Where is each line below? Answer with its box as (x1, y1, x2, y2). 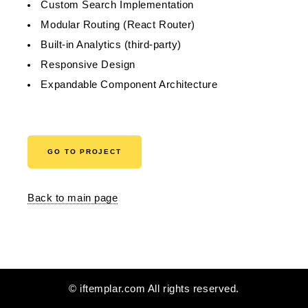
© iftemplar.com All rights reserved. (69, 283, 239, 295)
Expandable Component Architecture (41, 78, 218, 90)
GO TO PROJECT (47, 147, 122, 155)
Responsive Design (41, 58, 135, 70)
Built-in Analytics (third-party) (41, 38, 182, 50)
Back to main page (27, 192, 118, 204)
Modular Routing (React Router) (41, 19, 195, 30)
